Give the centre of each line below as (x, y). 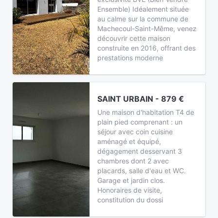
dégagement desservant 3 (140, 151)
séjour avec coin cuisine (135, 132)
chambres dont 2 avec (133, 161)
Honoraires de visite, (130, 190)
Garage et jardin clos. (131, 180)
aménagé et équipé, (129, 141)
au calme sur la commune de (143, 19)
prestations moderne (130, 58)
